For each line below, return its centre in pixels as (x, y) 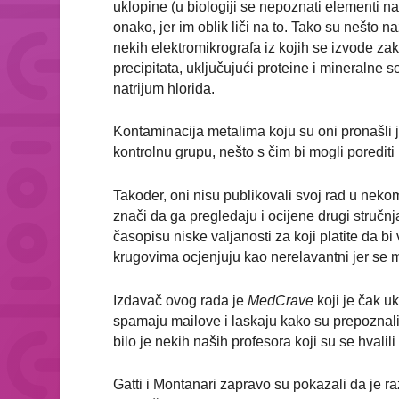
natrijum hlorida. (164, 88)
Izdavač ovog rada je (181, 300)
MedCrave (281, 300)
